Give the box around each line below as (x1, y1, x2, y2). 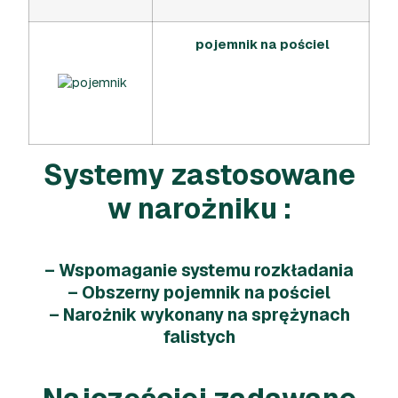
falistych (163, 325, 235, 348)
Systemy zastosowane (43, 155, 355, 193)
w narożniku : (107, 189, 291, 227)
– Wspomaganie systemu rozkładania (44, 259, 354, 282)
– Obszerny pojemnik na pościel (68, 281, 330, 304)
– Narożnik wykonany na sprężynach (48, 303, 350, 326)
